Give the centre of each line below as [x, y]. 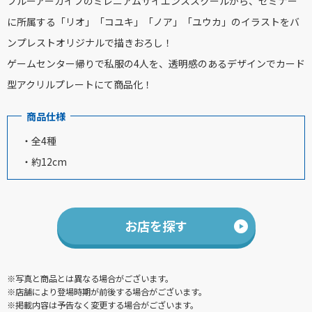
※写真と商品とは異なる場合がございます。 [90, 279]
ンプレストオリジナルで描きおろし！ [90, 43]
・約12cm [44, 162]
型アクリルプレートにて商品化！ [80, 85]
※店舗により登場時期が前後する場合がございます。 [107, 292]
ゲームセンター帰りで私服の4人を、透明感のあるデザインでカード [156, 64]
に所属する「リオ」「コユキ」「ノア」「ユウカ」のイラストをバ [153, 22]
